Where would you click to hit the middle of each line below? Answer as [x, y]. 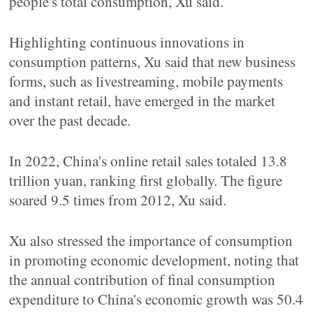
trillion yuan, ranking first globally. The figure [146, 180]
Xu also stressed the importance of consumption [151, 240]
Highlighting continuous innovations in [127, 42]
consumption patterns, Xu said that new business [153, 61]
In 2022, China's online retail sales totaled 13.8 [148, 161]
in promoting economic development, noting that [154, 260]
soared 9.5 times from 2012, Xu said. [118, 200]
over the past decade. [70, 120]
